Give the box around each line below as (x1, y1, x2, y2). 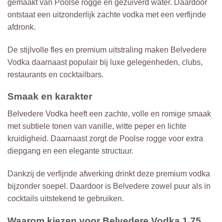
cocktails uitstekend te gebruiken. (7, 194, 124, 203)
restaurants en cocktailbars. (7, 70, 104, 79)
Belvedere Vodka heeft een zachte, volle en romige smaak (7, 110, 211, 118)
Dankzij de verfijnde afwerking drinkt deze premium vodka (7, 169, 210, 178)
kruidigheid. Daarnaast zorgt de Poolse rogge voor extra (7, 134, 203, 143)
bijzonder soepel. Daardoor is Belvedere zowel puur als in (7, 181, 211, 190)
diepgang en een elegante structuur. (7, 147, 133, 156)
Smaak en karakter (7, 91, 92, 102)
